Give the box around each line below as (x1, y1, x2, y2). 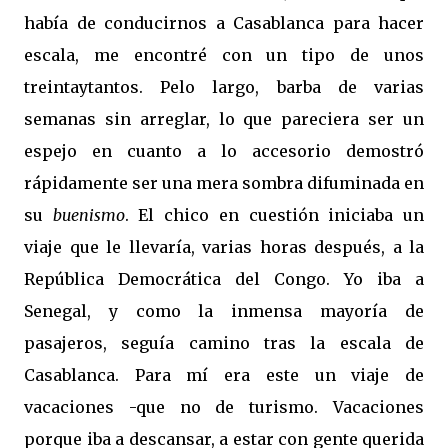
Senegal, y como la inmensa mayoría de (24, 301, 424, 321)
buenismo (52, 205, 125, 225)
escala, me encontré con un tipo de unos (24, 45, 424, 65)
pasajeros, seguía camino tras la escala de (24, 333, 424, 353)
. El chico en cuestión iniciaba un (124, 205, 425, 225)
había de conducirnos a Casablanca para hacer (24, 13, 424, 33)
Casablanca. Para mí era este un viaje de (24, 365, 424, 385)
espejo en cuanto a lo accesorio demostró (24, 141, 424, 161)
